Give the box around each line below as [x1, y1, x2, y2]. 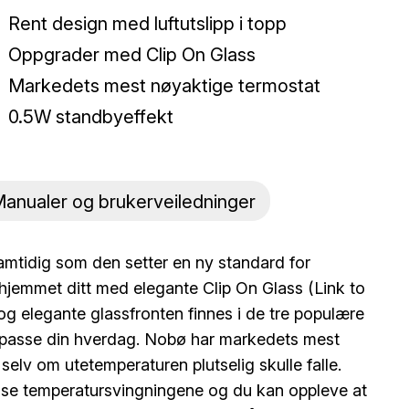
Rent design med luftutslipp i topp [8, 13, 288, 35]
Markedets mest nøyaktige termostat [8, 75, 321, 97]
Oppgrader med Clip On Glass [8, 44, 257, 66]
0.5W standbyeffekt [8, 106, 174, 128]
